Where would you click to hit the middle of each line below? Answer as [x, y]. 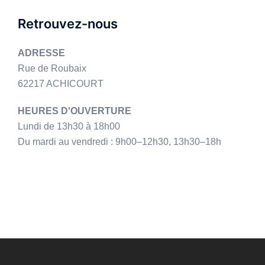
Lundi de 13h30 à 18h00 [69, 126]
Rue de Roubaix [52, 68]
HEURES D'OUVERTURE [75, 111]
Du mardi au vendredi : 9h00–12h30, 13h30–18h [119, 141]
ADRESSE [41, 53]
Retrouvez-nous [68, 23]
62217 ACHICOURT [61, 83]
